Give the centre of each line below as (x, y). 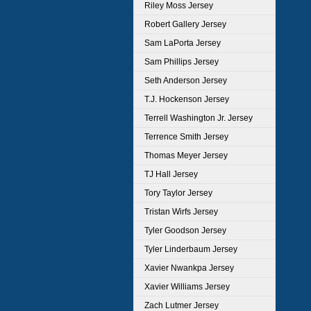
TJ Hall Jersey (171, 174)
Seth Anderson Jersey (186, 81)
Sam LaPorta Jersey (183, 43)
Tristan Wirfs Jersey (181, 212)
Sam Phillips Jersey (182, 62)
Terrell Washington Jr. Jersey (199, 118)
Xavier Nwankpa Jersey (189, 268)
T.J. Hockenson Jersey (187, 99)
